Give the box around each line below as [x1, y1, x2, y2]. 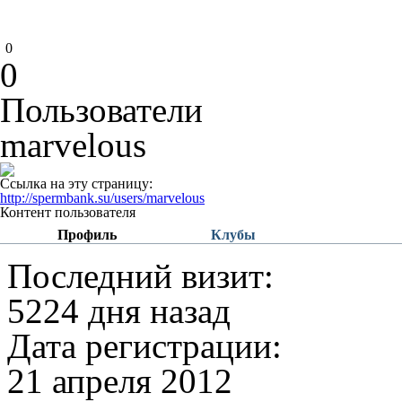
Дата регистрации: [7, 327, 282, 365]
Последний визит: [7, 257, 274, 295]
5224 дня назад [7, 292, 231, 330]
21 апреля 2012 [7, 362, 232, 400]
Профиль [57, 227, 117, 242]
